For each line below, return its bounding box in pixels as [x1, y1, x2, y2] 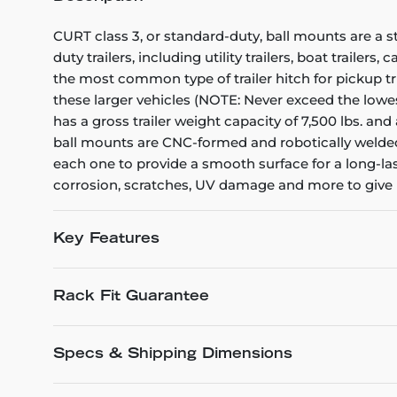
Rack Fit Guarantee [53, 290, 209, 304]
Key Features [53, 232, 160, 246]
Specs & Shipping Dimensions [53, 347, 292, 362]
